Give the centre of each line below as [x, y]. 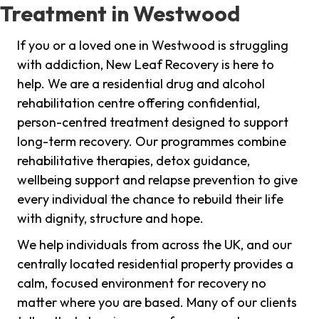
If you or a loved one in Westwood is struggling [153, 46]
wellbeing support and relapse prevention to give [157, 180]
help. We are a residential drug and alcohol [141, 84]
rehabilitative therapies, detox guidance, [134, 161]
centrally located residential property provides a [155, 264]
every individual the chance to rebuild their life [150, 199]
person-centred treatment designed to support [153, 122]
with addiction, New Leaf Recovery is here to [146, 65]
